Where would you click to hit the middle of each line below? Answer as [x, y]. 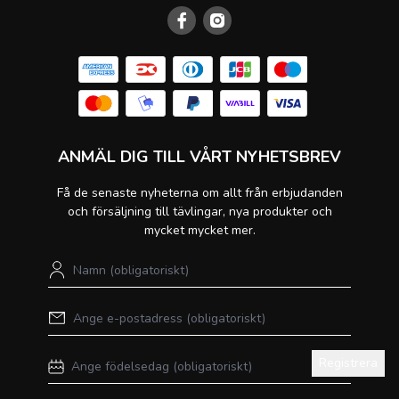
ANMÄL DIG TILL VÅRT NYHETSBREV [199, 156]
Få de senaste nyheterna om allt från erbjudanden [199, 192]
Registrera [348, 362]
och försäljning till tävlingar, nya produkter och [199, 211]
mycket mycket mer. [199, 230]
